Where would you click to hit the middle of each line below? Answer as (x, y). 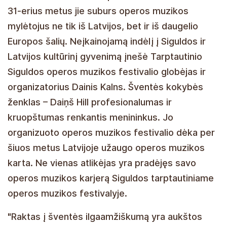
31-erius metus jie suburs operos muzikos (98, 11)
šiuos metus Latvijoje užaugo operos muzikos (106, 147)
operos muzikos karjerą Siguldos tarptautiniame (111, 178)
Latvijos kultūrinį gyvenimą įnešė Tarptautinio (105, 56)
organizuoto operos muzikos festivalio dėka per (111, 132)
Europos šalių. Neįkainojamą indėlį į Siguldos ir (107, 41)
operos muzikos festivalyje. (67, 193)
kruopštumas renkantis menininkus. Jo (90, 117)
